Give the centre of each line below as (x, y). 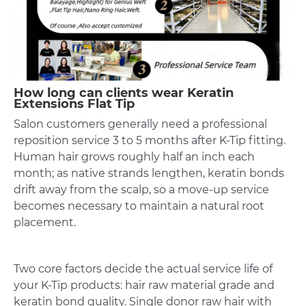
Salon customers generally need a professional (140, 124)
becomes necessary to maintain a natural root (139, 206)
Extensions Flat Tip (74, 104)
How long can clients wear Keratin (124, 93)
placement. (45, 223)
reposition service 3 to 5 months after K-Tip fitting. (150, 141)
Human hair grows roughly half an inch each (134, 157)
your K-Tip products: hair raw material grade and (144, 286)
